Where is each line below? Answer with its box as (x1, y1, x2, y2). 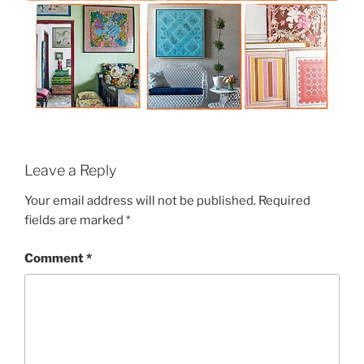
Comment (24, 250, 86, 266)
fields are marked (24, 213, 126, 228)
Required (258, 193, 310, 209)
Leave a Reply (24, 161, 116, 179)
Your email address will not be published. (24, 193, 256, 209)
